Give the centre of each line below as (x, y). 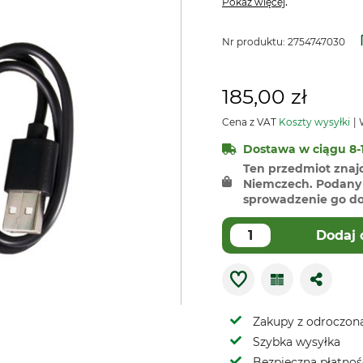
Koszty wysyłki (314, 122)
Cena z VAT (250, 122)
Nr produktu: (255, 42)
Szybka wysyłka (297, 342)
